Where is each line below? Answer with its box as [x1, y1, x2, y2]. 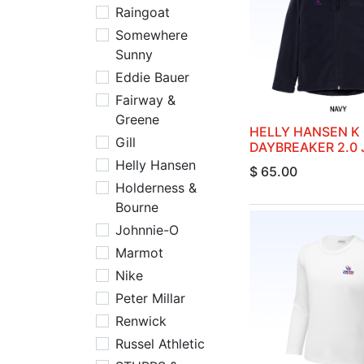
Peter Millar [115, 290, 185, 306]
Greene [115, 111, 159, 128]
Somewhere [115, 27, 188, 43]
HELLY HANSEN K [249, 123, 360, 140]
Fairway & [115, 92, 175, 108]
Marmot [115, 245, 163, 261]
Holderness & [115, 180, 197, 196]
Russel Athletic [115, 336, 205, 352]
